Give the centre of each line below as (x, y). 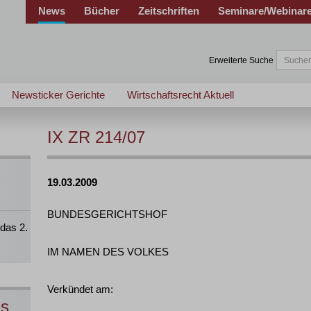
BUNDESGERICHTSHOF (107, 214)
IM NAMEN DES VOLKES (108, 252)
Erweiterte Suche (241, 60)
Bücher (102, 11)
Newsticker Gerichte (58, 95)
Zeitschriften (169, 11)
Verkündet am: (80, 289)
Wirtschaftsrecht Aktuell (180, 95)
